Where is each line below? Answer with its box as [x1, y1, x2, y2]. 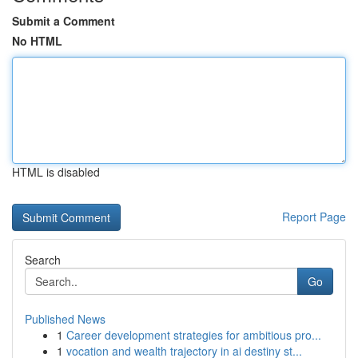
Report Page [282, 209, 346, 225]
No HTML [12, 33, 62, 49]
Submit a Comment [12, 13, 115, 29]
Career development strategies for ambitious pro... [66, 327, 321, 343]
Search [25, 252, 61, 268]
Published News [25, 311, 105, 327]
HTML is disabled [12, 164, 100, 180]
